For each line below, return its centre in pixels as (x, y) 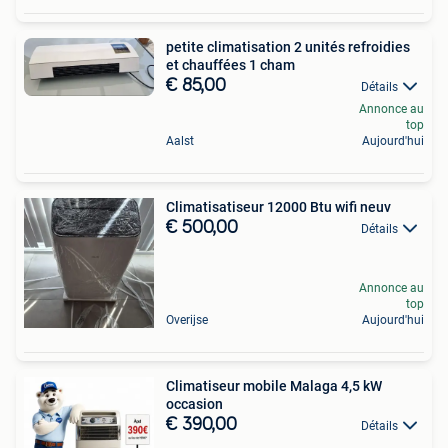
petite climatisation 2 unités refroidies (288, 46)
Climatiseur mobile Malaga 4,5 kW (274, 385)
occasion (194, 403)
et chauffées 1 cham (230, 64)
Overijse (187, 319)
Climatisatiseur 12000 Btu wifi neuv (278, 206)
